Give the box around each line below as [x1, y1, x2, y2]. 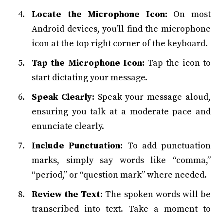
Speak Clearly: [32, 91, 94, 103]
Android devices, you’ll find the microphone [32, 23, 211, 35]
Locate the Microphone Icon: [32, 9, 167, 20]
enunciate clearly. [32, 121, 104, 132]
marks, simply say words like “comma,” [32, 155, 211, 166]
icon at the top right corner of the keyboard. [32, 38, 208, 49]
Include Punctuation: [32, 140, 123, 151]
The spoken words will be [103, 189, 211, 200]
